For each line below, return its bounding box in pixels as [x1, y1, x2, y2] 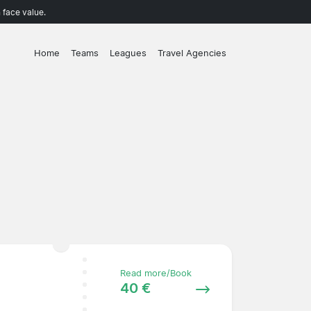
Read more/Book [119, 267, 192, 278]
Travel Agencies [158, 48, 226, 59]
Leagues [110, 48, 146, 59]
